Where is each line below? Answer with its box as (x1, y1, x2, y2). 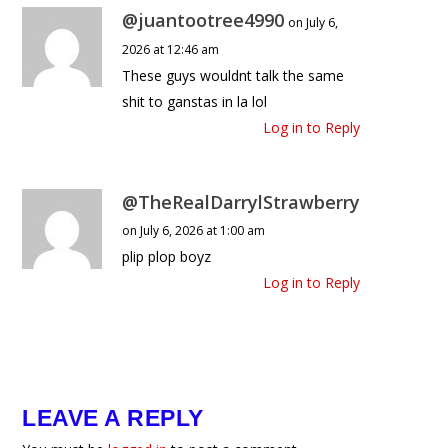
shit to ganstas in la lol (122, 92, 268, 112)
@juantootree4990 (122, 8, 285, 33)
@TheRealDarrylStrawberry (122, 190, 361, 215)
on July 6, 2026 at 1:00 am (122, 222, 266, 240)
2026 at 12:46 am (122, 41, 220, 59)
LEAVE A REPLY (22, 405, 204, 432)
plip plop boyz (122, 247, 212, 267)
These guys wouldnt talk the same (122, 66, 345, 86)
